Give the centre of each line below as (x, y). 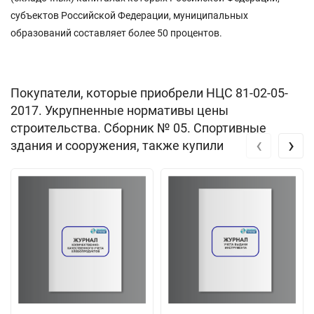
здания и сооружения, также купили (117, 145)
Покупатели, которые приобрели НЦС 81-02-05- (149, 93)
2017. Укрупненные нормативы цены (120, 110)
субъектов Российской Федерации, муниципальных (129, 15)
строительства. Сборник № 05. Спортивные (138, 128)
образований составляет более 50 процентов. (116, 33)
